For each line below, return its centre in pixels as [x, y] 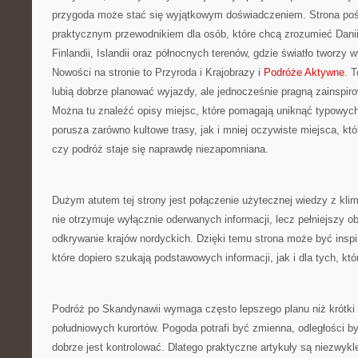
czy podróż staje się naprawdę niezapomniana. [160, 149]
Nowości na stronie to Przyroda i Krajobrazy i [158, 72]
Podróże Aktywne [304, 72]
